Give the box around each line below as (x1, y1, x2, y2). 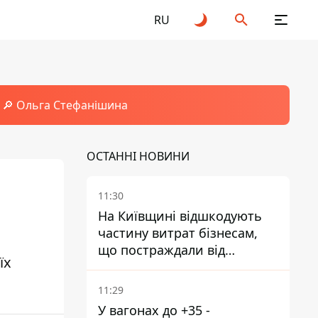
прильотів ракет (98, 258, 201, 275)
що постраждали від (98, 241, 225, 258)
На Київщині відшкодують (98, 207, 262, 224)
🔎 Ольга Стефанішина (1, 97, 128, 113)
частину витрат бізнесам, (98, 224, 258, 241)
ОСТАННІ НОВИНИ (87, 148, 190, 164)
